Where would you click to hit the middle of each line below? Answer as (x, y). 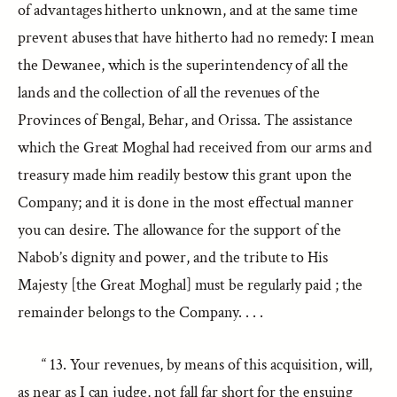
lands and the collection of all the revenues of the (169, 93)
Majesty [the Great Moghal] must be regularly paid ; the (191, 285)
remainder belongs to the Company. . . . (140, 312)
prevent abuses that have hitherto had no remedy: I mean (197, 38)
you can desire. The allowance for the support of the (180, 230)
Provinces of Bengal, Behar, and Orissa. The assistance (186, 120)
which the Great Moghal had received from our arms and (195, 148)
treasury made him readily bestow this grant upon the (185, 175)
